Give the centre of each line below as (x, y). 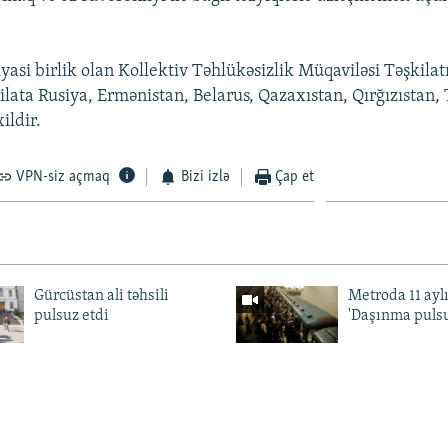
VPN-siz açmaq (63, 176)
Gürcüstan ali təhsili (101, 295)
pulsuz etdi (71, 315)
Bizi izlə (205, 176)
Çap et (295, 176)
